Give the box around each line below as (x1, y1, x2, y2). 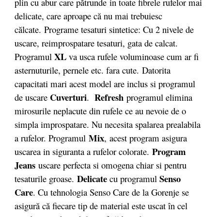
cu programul (107, 172, 159, 185)
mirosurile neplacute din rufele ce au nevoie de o (15, 105, 186, 117)
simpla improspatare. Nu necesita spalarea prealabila (15, 118, 201, 130)
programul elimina (124, 91, 192, 103)
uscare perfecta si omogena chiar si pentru (38, 159, 186, 171)
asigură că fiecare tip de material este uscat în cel (15, 200, 187, 212)
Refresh (94, 91, 124, 104)
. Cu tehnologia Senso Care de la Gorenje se (33, 186, 189, 198)
